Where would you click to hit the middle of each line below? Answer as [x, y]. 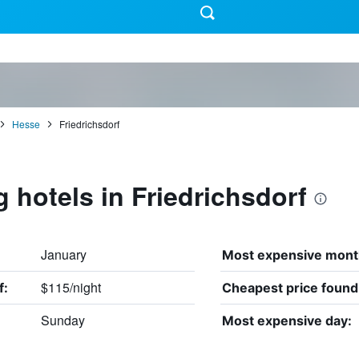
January [63, 254]
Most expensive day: [286, 320]
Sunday [63, 320]
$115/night [71, 287]
